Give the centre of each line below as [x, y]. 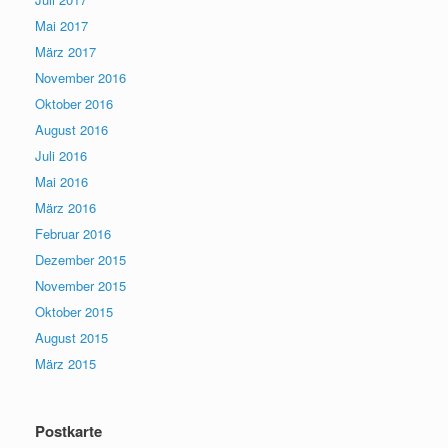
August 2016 [71, 130]
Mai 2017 [61, 26]
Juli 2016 [61, 156]
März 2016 [65, 208]
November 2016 [80, 78]
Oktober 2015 [74, 312]
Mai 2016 [61, 182]
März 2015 [65, 364]
